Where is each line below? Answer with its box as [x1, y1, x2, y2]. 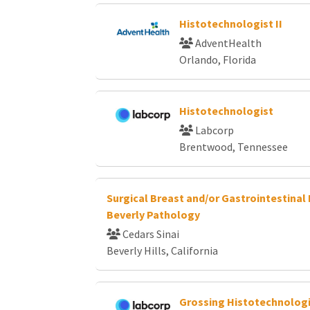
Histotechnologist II [179, 16, 282, 30]
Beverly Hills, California [107, 243, 218, 257]
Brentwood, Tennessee [179, 139, 288, 154]
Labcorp [192, 122, 234, 137]
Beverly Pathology [107, 207, 200, 221]
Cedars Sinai [120, 226, 179, 241]
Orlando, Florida [179, 52, 256, 66]
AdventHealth [192, 35, 262, 50]
